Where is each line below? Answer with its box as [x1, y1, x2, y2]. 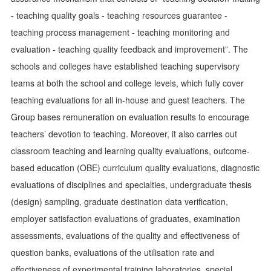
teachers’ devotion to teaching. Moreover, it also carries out [11, 128, 237, 140]
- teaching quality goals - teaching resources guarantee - [11, 9, 227, 21]
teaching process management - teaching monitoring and [11, 26, 230, 38]
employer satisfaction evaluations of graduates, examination [11, 212, 240, 224]
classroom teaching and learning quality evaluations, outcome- [11, 145, 250, 157]
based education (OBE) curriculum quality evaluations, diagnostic [11, 162, 260, 174]
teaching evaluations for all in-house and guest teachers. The [11, 94, 245, 106]
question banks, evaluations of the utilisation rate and [11, 246, 214, 258]
